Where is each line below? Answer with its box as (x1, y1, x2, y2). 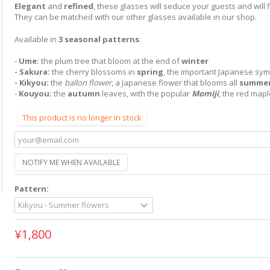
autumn (67, 88, 100, 99)
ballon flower (64, 77, 111, 88)
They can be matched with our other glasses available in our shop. (14, 11, 257, 22)
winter (181, 55, 209, 66)
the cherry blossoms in (49, 66, 137, 77)
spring (136, 66, 163, 77)
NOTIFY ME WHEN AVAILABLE (22, 157, 120, 168)
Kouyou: (18, 88, 54, 99)
